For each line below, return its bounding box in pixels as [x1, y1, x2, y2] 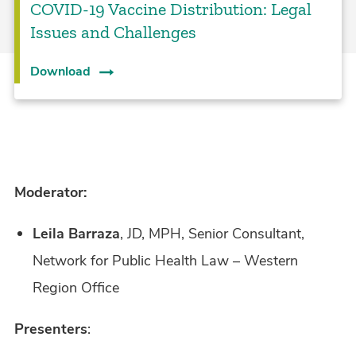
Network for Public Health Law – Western [32, 250, 298, 270]
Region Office [32, 277, 119, 297]
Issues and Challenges [29, 21, 196, 43]
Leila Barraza [32, 223, 120, 243]
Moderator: [14, 182, 87, 202]
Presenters [14, 319, 87, 339]
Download [29, 62, 91, 80]
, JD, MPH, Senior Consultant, [119, 223, 304, 243]
